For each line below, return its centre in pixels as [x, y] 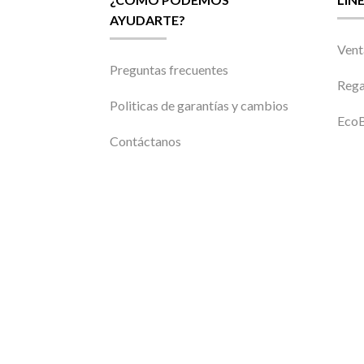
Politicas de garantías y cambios [199, 105]
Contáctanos [145, 141]
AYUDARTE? [147, 20]
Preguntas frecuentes [169, 69]
